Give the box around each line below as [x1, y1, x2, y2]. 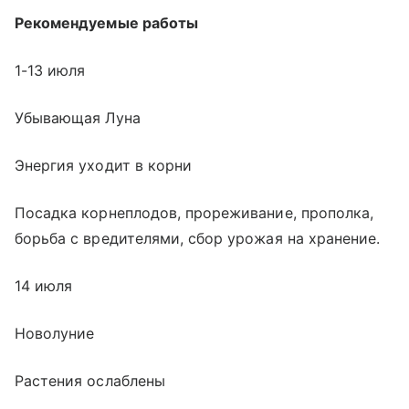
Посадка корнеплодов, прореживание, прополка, [15, 203, 374, 222]
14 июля [15, 276, 73, 295]
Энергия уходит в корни [15, 155, 193, 174]
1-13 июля [15, 60, 86, 79]
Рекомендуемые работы [15, 13, 198, 32]
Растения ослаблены [15, 371, 165, 390]
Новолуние [15, 323, 95, 342]
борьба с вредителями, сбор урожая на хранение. [15, 228, 381, 247]
